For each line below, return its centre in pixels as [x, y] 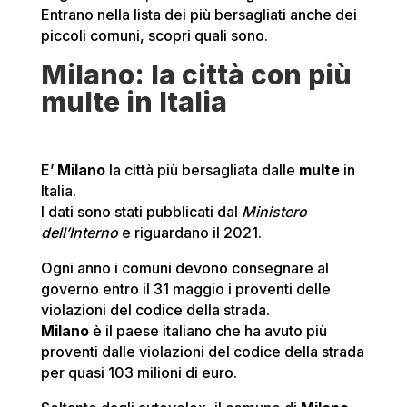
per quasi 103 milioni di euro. [139, 373]
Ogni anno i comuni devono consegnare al [184, 268]
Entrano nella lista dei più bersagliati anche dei [199, 15]
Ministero [274, 212]
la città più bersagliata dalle [203, 170]
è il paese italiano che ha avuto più [208, 331]
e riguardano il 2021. [189, 233]
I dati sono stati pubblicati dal [141, 212]
